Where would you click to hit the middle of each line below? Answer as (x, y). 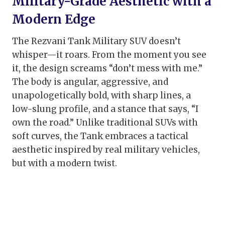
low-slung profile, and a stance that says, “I (105, 109)
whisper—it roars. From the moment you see (109, 55)
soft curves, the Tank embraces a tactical (100, 136)
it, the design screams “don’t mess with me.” (107, 69)
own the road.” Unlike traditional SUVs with (105, 123)
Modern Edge (54, 20)
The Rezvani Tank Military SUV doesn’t (96, 41)
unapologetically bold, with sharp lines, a (101, 96)
